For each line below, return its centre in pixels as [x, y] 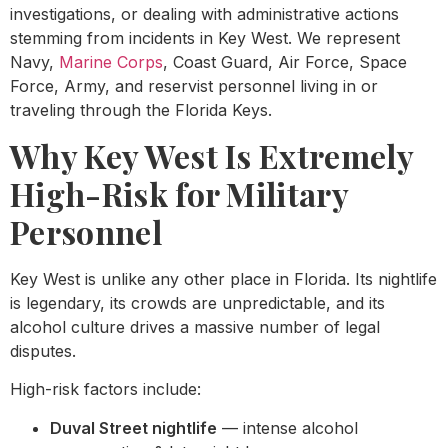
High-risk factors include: [105, 389]
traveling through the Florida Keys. [141, 110]
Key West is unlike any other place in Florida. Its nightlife [223, 278]
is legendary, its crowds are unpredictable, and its [197, 302]
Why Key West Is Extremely [212, 155]
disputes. [43, 350]
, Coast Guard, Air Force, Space [285, 62]
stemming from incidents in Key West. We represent [205, 38]
